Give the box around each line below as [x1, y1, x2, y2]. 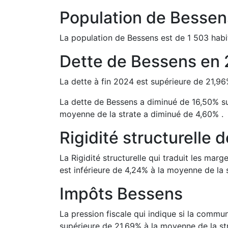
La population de [60, 33, 127, 43]
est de [158, 33, 185, 43]
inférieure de [71, 165, 125, 175]
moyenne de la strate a [60, 109, 148, 119]
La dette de [60, 97, 106, 107]
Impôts [60, 184, 117, 204]
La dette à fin [60, 76, 113, 87]
